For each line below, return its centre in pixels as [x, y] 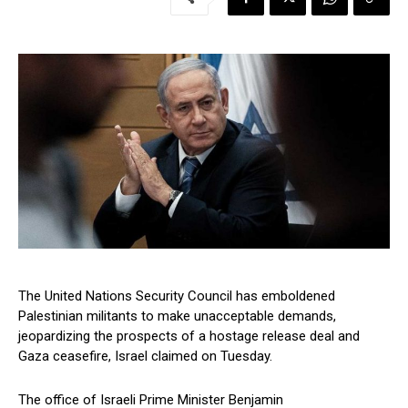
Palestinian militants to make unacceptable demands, [177, 316]
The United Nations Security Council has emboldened [177, 296]
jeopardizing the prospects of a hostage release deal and [189, 337]
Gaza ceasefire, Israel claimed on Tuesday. [145, 357]
